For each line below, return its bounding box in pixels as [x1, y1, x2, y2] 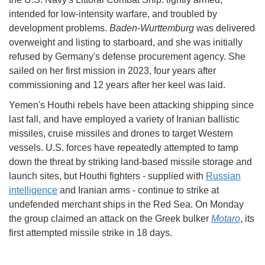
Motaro [211, 213, 240, 224]
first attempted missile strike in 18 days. [9, 227, 174, 238]
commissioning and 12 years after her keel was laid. [9, 79, 225, 90]
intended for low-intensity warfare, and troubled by [9, 8, 217, 19]
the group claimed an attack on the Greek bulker [9, 213, 211, 224]
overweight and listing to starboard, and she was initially [9, 37, 243, 47]
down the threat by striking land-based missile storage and [9, 156, 252, 167]
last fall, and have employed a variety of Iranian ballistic [9, 114, 240, 124]
